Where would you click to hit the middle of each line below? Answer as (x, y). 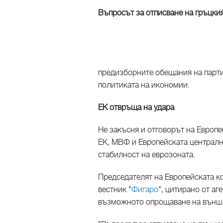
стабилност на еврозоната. (147, 155)
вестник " (115, 190)
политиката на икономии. (144, 85)
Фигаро (145, 190)
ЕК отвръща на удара (136, 108)
